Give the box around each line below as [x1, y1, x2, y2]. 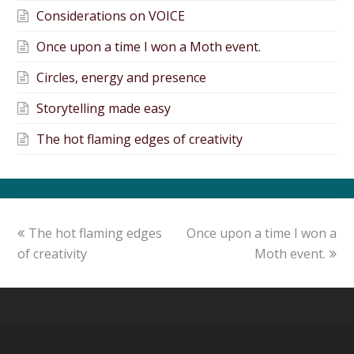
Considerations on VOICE [36, 7, 186, 25]
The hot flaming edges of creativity [36, 130, 243, 149]
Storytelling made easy [36, 100, 171, 118]
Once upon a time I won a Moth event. [36, 38, 262, 56]
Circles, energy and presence [36, 69, 207, 87]
